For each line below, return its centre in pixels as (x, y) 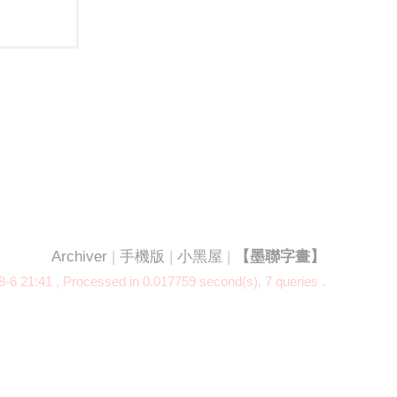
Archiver (80, 257)
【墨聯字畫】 (280, 257)
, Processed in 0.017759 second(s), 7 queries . (189, 282)
